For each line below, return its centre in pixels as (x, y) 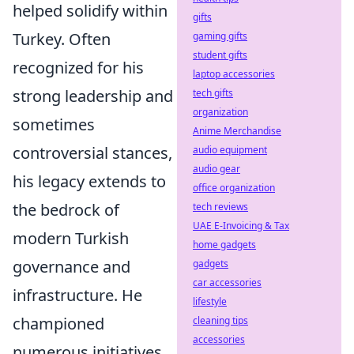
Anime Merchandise (237, 131)
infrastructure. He (77, 295)
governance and (72, 267)
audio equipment (230, 150)
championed (58, 324)
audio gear (217, 169)
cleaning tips (220, 320)
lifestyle (210, 301)
